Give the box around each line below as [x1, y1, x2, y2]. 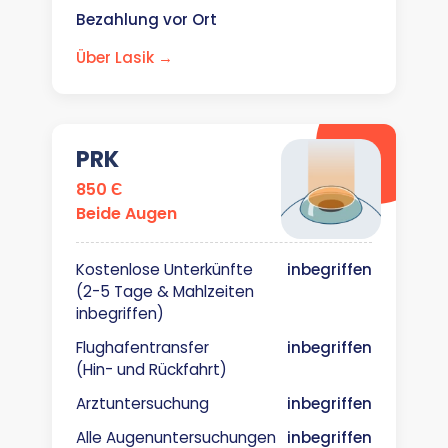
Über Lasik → [76, 47, 173, 68]
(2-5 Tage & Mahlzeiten [76, 281, 254, 302]
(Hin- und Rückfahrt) [76, 359, 227, 380]
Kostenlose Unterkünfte [76, 259, 253, 280]
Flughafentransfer [76, 337, 209, 358]
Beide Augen [76, 202, 177, 225]
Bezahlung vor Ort [76, 9, 217, 30]
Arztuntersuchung [76, 393, 209, 414]
